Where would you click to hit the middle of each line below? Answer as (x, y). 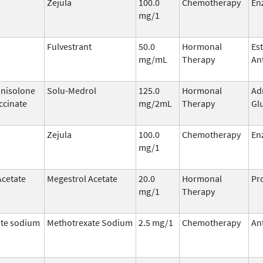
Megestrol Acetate (82, 178)
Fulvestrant (69, 46)
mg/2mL (155, 103)
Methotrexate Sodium (90, 222)
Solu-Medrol (72, 90)
